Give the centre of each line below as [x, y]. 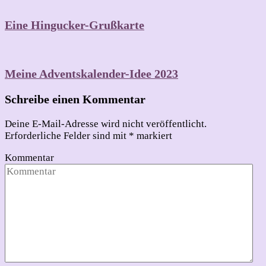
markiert [153, 136]
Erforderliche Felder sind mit [67, 136]
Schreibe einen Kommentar [75, 99]
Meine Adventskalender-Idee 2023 [91, 74]
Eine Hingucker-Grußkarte [75, 25]
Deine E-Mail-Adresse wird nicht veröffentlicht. [106, 124]
